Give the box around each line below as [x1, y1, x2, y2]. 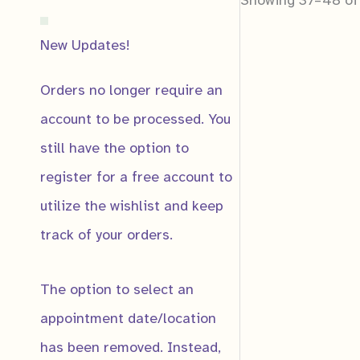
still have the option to [40, 139, 189, 157]
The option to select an [40, 280, 194, 298]
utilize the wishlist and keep [40, 197, 223, 215]
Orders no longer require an [40, 81, 223, 100]
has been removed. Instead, [40, 337, 221, 356]
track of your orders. [40, 226, 173, 244]
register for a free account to [40, 168, 232, 186]
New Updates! [40, 36, 130, 55]
